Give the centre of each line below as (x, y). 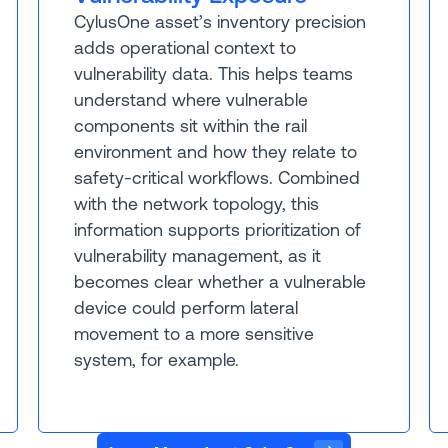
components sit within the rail (191, 126)
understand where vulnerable (191, 100)
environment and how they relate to (216, 152)
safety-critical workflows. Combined (217, 178)
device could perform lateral (186, 308)
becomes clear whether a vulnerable (220, 282)
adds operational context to (185, 48)
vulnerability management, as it (198, 256)
